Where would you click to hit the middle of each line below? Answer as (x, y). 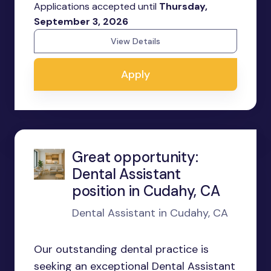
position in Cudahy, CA (146, 191)
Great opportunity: (135, 157)
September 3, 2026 (81, 21)
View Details (135, 41)
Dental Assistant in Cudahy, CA (150, 213)
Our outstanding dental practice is (121, 249)
